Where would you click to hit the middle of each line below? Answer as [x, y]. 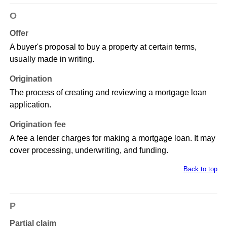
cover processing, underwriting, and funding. [89, 150]
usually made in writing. [52, 59]
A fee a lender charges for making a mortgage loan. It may [112, 138]
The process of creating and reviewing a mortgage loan [108, 93]
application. [30, 105]
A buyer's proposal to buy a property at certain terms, [103, 47]
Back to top [201, 169]
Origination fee [37, 125]
